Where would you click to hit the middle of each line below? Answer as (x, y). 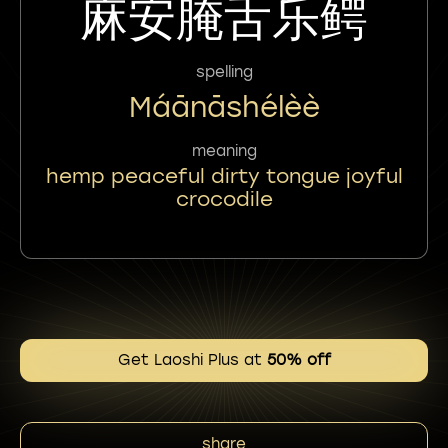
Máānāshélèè (224, 107)
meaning (224, 151)
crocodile (224, 199)
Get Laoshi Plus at (192, 360)
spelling (224, 72)
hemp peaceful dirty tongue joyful (224, 176)
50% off (298, 360)
